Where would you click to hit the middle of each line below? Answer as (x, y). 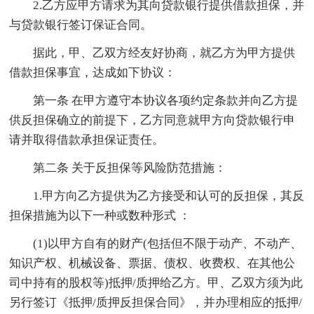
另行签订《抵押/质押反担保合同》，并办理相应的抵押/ (156, 302)
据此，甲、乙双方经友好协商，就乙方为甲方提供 (152, 53)
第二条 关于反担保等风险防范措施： (118, 168)
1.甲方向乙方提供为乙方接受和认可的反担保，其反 (157, 196)
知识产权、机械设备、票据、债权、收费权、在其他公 (152, 263)
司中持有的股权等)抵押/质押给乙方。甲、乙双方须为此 (156, 282)
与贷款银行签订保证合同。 (81, 25)
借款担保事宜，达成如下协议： (93, 72)
